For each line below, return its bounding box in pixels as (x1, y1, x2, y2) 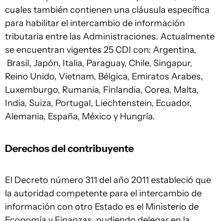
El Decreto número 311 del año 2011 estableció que (5, 175, 211, 185)
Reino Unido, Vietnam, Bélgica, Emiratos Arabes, (5, 71, 203, 82)
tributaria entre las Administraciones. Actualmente (5, 31, 215, 42)
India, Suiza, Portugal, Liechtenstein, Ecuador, (5, 98, 192, 109)
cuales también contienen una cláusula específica (5, 4, 210, 15)
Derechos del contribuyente (5, 142, 134, 154)
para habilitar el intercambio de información (5, 18, 185, 29)
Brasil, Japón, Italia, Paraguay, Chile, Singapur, (5, 58, 192, 69)
